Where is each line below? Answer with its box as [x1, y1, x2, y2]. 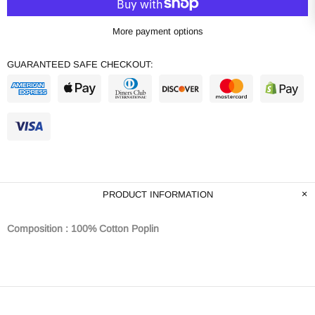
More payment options [112, 25, 203, 37]
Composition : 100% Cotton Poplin [7, 222, 159, 234]
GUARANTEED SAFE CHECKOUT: [7, 58, 153, 70]
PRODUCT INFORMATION [102, 188, 213, 200]
